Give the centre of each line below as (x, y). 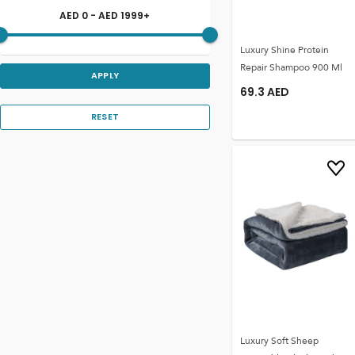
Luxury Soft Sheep (279, 341)
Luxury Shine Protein (284, 50)
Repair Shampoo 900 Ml (291, 67)
